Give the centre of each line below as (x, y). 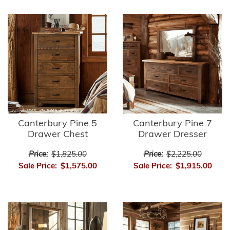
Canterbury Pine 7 (172, 124)
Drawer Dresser (172, 135)
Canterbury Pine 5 (57, 124)
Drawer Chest (57, 135)
